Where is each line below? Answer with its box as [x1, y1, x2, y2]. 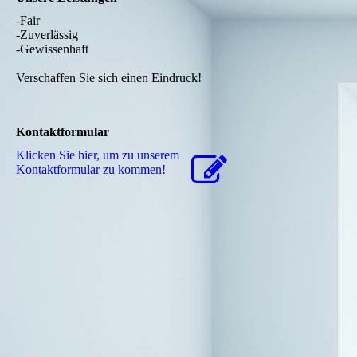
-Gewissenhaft [16, 42, 88, 57]
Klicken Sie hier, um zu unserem [16, 148, 179, 163]
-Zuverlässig [16, 28, 78, 42]
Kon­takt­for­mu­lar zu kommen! [16, 163, 166, 177]
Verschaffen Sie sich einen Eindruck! [16, 71, 202, 85]
